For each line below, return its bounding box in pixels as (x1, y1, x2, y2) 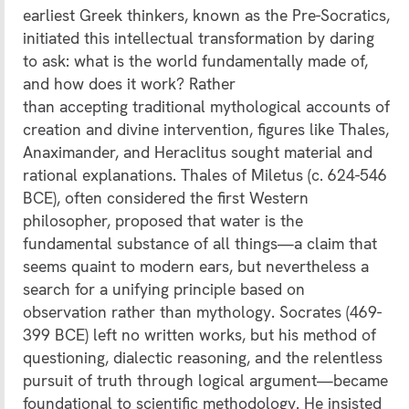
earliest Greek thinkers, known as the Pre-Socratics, (23, 5, 390, 26)
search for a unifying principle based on (23, 278, 305, 300)
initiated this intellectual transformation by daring (23, 27, 374, 49)
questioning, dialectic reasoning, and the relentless (23, 347, 383, 369)
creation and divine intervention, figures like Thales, (23, 119, 389, 141)
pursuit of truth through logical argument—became (23, 370, 388, 392)
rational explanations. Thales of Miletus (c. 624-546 (23, 164, 387, 186)
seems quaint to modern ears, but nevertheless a (23, 256, 369, 278)
